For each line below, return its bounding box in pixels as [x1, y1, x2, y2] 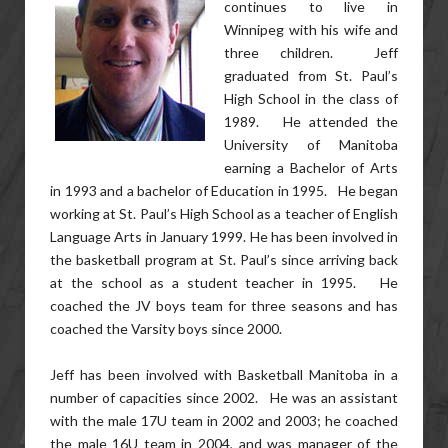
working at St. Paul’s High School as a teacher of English [50, 205, 398, 222]
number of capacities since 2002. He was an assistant [50, 389, 398, 406]
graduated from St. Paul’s [224, 67, 398, 84]
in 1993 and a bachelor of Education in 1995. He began [50, 182, 398, 199]
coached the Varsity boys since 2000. [50, 320, 282, 337]
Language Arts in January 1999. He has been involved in [50, 228, 398, 245]
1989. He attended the [224, 113, 398, 130]
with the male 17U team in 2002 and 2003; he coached [50, 412, 398, 429]
